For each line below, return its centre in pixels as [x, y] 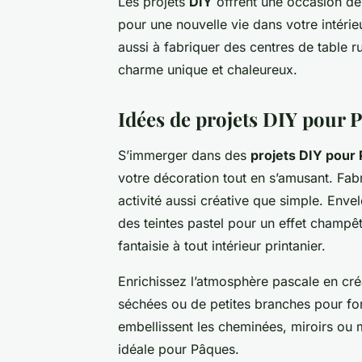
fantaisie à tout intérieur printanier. [222, 245]
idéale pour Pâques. [179, 349]
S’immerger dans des [184, 155]
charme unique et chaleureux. [208, 69]
